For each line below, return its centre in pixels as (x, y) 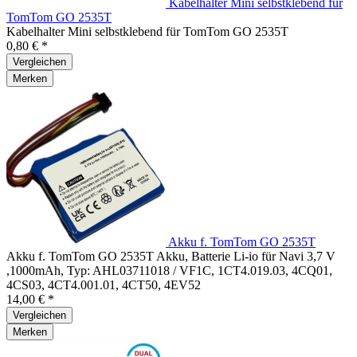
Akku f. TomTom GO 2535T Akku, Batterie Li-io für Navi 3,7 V (171, 256)
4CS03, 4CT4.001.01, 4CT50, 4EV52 (104, 284)
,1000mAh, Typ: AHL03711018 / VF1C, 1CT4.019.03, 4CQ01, (169, 270)
